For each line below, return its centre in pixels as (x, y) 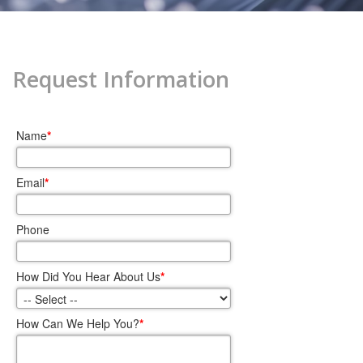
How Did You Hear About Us (89, 277)
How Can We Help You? (78, 324)
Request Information (121, 79)
